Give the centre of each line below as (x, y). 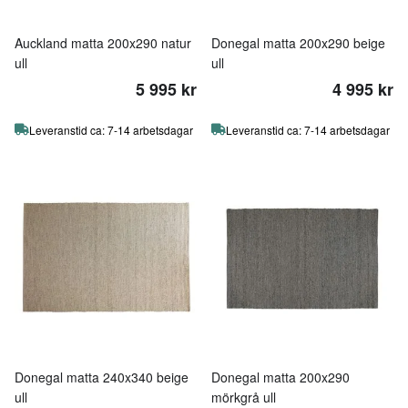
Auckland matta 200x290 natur (103, 43)
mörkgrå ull (244, 397)
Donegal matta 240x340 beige (102, 377)
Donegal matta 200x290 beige (298, 43)
